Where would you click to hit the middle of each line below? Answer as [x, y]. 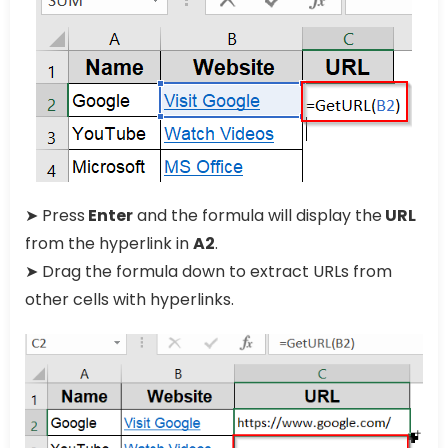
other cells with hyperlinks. [129, 299]
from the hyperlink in [109, 243]
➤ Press [55, 215]
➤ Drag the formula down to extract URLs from [208, 271]
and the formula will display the [257, 215]
